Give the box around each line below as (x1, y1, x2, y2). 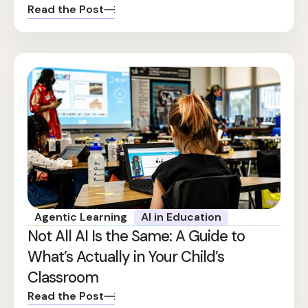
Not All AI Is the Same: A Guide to (27, 225, 245, 246)
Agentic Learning (34, 209, 128, 224)
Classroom (27, 267, 98, 287)
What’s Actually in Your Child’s (27, 246, 224, 267)
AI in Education (141, 209, 222, 224)
